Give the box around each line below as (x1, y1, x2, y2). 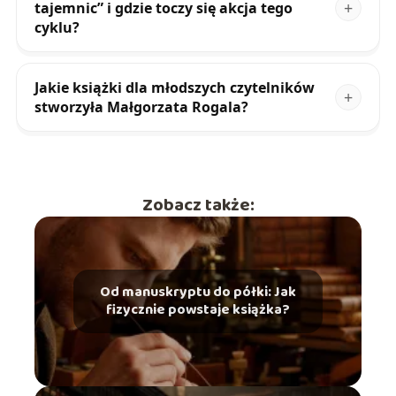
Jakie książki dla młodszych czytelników (34, 78, 315, 98)
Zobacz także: (141, 191, 255, 220)
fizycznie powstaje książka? (106, 299, 290, 322)
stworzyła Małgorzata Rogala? (34, 97, 248, 118)
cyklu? (34, 18, 80, 38)
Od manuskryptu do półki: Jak (100, 281, 296, 304)
